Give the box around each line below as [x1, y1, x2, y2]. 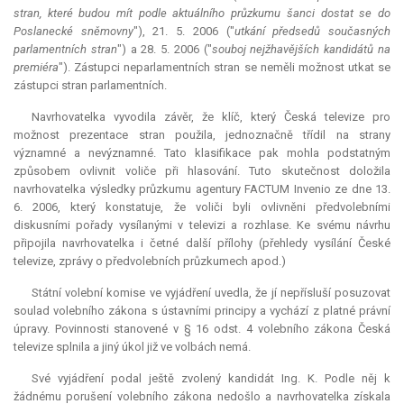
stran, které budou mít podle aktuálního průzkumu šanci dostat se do [14, 6, 390, 21]
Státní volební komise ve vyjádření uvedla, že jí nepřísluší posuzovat [32, 286, 390, 300]
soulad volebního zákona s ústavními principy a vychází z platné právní [14, 304, 390, 318]
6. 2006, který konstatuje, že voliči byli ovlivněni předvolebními [14, 200, 390, 215]
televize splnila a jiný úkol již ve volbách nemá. [14, 340, 251, 354]
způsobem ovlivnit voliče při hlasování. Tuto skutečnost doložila [14, 164, 390, 179]
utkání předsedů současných [234, 24, 391, 39]
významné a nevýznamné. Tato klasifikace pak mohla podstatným [14, 146, 390, 161]
